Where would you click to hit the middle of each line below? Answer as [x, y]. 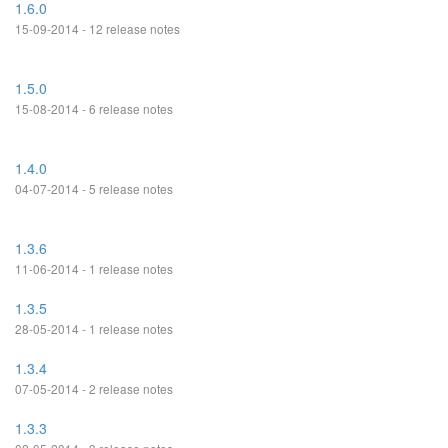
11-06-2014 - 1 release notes [94, 268]
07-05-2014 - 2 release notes [94, 388]
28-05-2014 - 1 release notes [94, 328]
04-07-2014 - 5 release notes [94, 188]
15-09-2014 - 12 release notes [97, 28]
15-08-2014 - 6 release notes [94, 108]
